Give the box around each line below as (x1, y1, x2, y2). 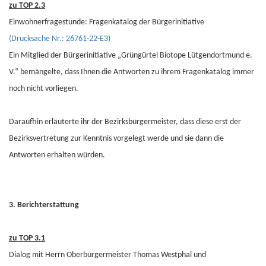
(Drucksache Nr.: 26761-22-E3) (9, 34, 110, 43)
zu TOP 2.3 (9, 1, 45, 10)
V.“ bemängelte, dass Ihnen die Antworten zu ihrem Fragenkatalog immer (9, 68, 254, 77)
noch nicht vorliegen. (9, 84, 78, 93)
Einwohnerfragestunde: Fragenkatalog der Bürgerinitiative (9, 18, 204, 27)
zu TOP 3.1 (9, 234, 45, 243)
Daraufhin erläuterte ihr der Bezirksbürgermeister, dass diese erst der (9, 118, 241, 126)
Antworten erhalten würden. (9, 151, 105, 160)
